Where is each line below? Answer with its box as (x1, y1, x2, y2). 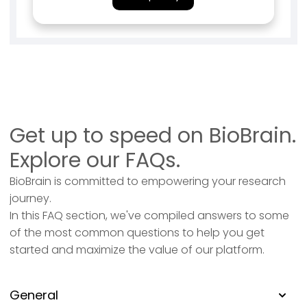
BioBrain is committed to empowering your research (10, 173, 286, 190)
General (10, 286, 58, 304)
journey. (10, 191, 51, 207)
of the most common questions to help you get (10, 225, 265, 241)
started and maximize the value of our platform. (10, 242, 265, 258)
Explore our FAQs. (10, 146, 180, 175)
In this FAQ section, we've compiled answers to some (10, 208, 289, 224)
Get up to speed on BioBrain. (10, 121, 296, 151)
